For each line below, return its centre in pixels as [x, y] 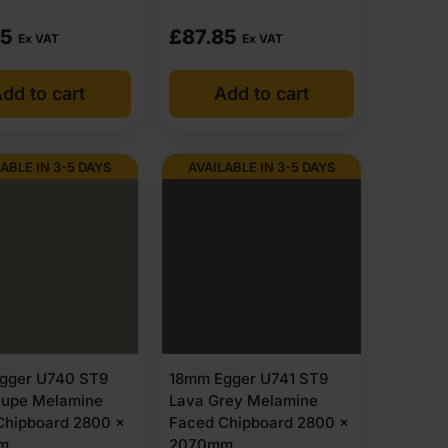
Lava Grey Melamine [243, 400]
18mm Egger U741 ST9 [248, 378]
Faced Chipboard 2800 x [258, 422]
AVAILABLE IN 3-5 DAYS [261, 166]
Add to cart [261, 93]
